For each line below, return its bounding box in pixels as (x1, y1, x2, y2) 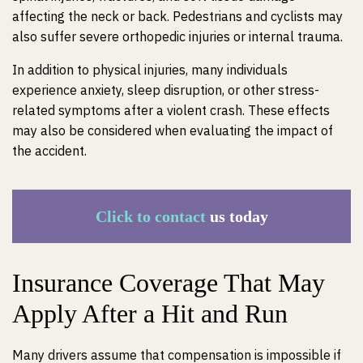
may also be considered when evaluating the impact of (12, 122, 333, 139)
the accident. (12, 143, 87, 159)
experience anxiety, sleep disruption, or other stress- (12, 82, 319, 98)
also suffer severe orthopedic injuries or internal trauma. (12, 28, 343, 45)
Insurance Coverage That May (12, 268, 325, 297)
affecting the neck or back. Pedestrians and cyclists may (12, 8, 343, 24)
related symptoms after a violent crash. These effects (12, 102, 330, 118)
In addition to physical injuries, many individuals (12, 62, 288, 78)
